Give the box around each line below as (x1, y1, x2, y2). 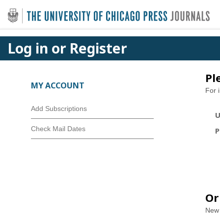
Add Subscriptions (31, 105, 87, 112)
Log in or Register (8, 39, 127, 57)
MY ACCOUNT (31, 80, 84, 91)
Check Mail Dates (31, 125, 85, 133)
